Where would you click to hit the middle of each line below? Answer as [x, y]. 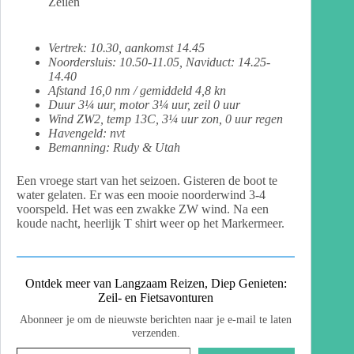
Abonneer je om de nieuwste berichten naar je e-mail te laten [156, 319]
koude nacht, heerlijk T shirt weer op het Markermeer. [151, 223]
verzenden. [156, 332]
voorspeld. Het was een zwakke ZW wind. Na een [143, 209]
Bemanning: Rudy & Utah [114, 147]
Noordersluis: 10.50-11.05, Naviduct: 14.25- [159, 62]
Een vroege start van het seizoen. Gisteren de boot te [147, 180]
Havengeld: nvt [87, 133]
